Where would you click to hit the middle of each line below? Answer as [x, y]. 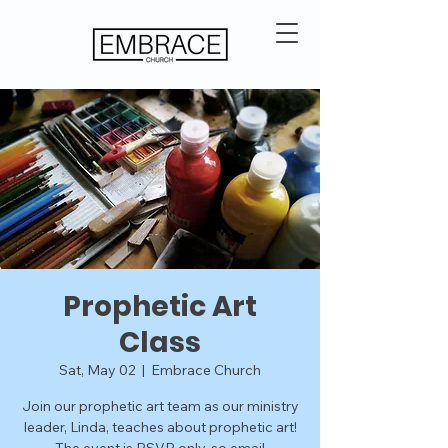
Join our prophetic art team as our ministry [160, 406]
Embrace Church [206, 370]
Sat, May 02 [97, 370]
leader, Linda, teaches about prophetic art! [160, 427]
